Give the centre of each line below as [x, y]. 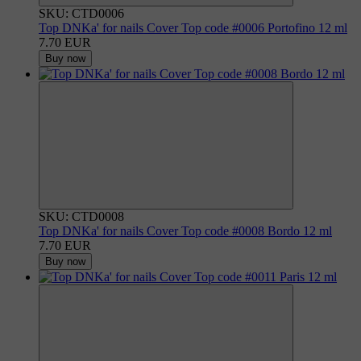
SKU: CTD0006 [81, 13]
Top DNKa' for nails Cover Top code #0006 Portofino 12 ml [193, 27]
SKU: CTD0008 [81, 216]
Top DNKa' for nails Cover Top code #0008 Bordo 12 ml [185, 230]
